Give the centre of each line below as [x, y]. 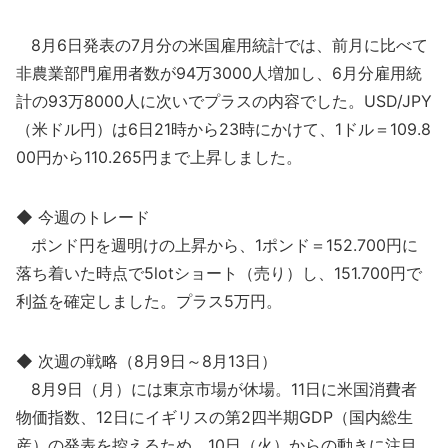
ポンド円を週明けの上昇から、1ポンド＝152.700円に [217, 245]
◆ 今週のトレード [83, 217]
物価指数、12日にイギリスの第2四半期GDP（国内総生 [214, 417]
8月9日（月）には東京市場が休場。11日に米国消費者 [216, 389]
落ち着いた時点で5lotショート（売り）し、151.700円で [219, 273]
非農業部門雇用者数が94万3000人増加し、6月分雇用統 [219, 73]
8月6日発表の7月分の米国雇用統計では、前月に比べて [222, 45]
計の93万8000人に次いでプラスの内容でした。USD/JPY [224, 101]
